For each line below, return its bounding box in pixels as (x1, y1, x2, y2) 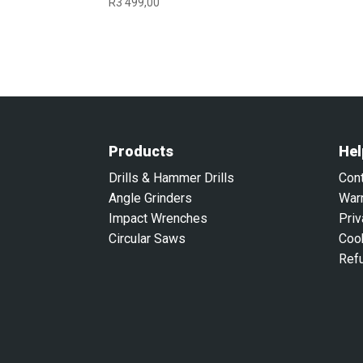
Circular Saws (109, 230, 186, 246)
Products (109, 142, 174, 160)
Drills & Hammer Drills (109, 169, 235, 186)
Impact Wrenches (109, 210, 208, 226)
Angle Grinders (109, 190, 193, 206)
